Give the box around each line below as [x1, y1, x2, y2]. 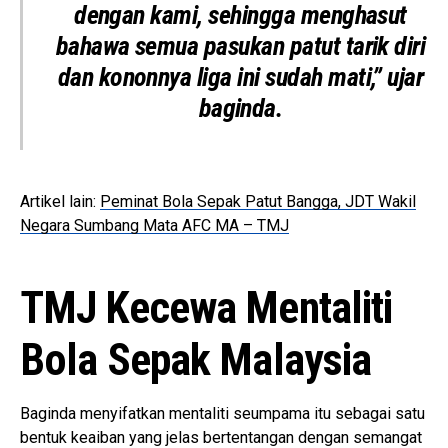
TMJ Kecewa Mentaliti [20, 282, 393, 335]
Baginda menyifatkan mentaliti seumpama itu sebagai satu [20, 404, 425, 424]
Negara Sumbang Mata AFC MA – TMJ [20, 216, 289, 236]
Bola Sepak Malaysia [20, 334, 372, 387]
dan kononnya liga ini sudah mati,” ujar [57, 62, 424, 93]
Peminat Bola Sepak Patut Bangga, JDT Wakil [100, 192, 416, 212]
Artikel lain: [20, 192, 100, 212]
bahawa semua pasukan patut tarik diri [55, 31, 426, 62]
